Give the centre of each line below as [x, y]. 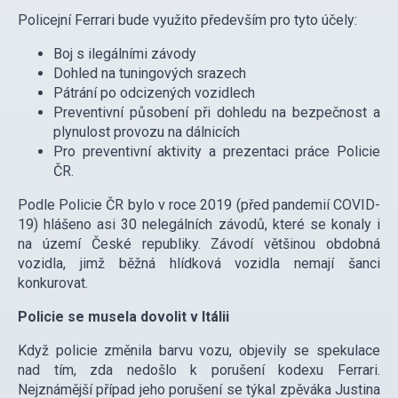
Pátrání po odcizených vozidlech [154, 93]
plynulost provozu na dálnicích [147, 132]
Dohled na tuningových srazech [150, 74]
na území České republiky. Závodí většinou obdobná [199, 244]
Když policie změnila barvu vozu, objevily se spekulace [199, 351]
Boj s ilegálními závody [125, 54]
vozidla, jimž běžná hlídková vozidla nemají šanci [199, 264]
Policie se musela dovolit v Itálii [123, 317]
